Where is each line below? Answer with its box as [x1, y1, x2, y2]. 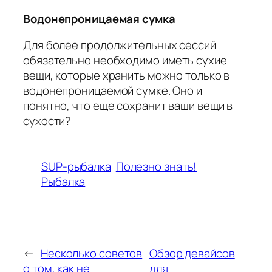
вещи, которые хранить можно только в [23, 67, 230, 84]
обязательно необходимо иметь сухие [23, 52, 227, 69]
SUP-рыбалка [41, 158, 111, 174]
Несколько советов [40, 245, 143, 261]
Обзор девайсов [149, 245, 235, 261]
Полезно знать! [115, 158, 197, 174]
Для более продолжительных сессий [23, 37, 216, 53]
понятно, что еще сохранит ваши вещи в [23, 98, 233, 114]
